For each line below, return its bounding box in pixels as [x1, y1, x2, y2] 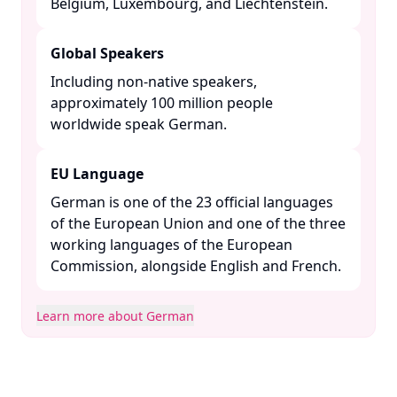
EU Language [51, 164, 144, 183]
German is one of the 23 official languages [51, 192, 333, 212]
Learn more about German [36, 307, 194, 324]
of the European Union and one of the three [51, 214, 346, 233]
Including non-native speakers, [51, 72, 257, 91]
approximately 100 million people [51, 93, 273, 113]
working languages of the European [51, 235, 292, 254]
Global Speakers [51, 43, 164, 63]
